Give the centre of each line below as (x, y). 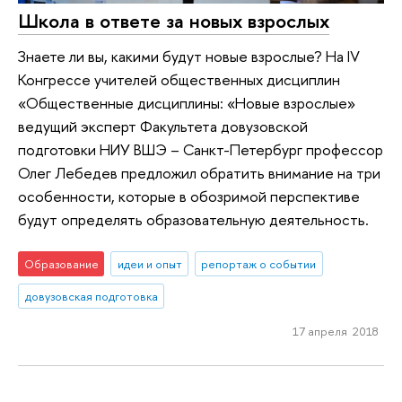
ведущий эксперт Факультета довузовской (163, 127)
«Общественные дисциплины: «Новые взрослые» (187, 103)
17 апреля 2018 (335, 332)
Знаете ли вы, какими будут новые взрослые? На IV (189, 57)
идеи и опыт (149, 263)
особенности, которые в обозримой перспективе (189, 197)
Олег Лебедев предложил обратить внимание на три (199, 173)
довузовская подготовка (91, 296)
